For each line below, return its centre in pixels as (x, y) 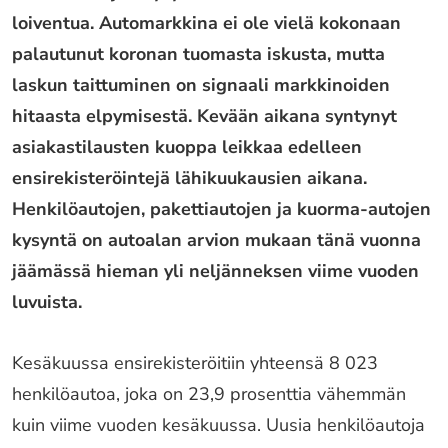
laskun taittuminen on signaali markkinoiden (201, 85)
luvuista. (47, 302)
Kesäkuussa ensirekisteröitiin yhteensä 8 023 (195, 363)
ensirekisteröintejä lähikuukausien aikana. (189, 178)
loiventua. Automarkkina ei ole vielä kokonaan (206, 23)
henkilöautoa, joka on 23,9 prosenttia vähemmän (209, 394)
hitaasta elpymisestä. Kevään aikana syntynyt (204, 116)
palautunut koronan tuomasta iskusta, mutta (198, 54)
